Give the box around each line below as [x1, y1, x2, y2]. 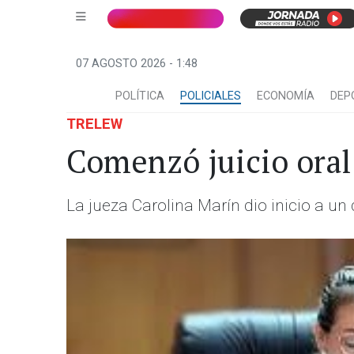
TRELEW [66, 115, 122, 132]
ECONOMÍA [257, 89, 314, 103]
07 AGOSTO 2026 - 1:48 [76, 57, 198, 70]
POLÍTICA [115, 89, 164, 103]
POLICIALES [180, 89, 241, 103]
